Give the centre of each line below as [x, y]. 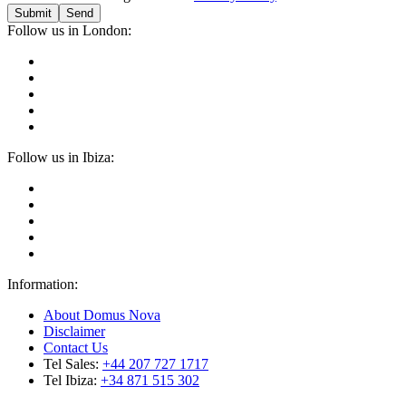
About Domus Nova [102, 314]
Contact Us [76, 347]
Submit [33, 13]
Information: [43, 284]
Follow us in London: [69, 30]
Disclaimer [74, 331]
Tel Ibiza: [72, 380]
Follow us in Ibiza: [61, 157]
